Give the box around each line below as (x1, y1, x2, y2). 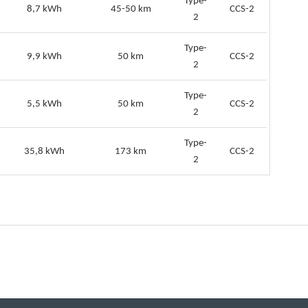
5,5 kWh (27, 99, 62, 109)
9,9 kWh (27, 52, 62, 62)
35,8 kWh (24, 146, 65, 157)
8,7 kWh (27, 4, 62, 14)
